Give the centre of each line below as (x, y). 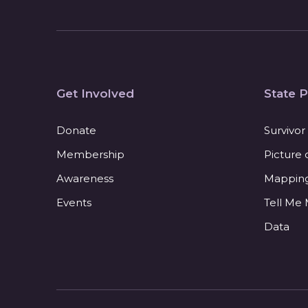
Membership (90, 154)
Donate (76, 130)
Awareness (85, 178)
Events (74, 202)
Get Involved (95, 93)
